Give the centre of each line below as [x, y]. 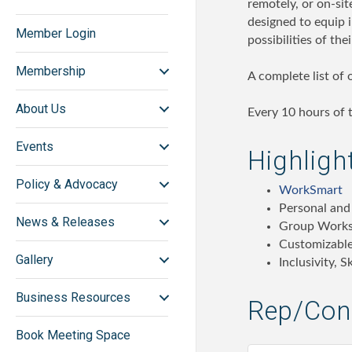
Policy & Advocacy [67, 185]
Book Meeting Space [73, 335]
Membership [51, 71]
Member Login [56, 34]
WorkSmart [311, 190]
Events [35, 147]
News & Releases [65, 222]
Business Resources [73, 298]
